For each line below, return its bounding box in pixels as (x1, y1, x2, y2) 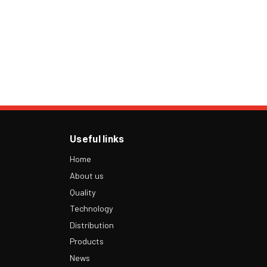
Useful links (70, 133, 125, 145)
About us (70, 170, 104, 181)
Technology (70, 203, 113, 214)
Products (70, 236, 104, 247)
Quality (70, 187, 96, 197)
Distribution (70, 219, 114, 230)
